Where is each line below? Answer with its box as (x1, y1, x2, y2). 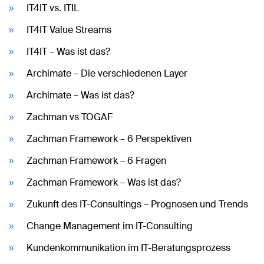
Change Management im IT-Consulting (27, 219, 193, 232)
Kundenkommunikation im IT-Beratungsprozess (27, 241, 230, 254)
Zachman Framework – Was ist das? (27, 176, 181, 189)
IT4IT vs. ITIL (27, 1, 79, 14)
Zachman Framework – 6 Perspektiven (27, 132, 192, 145)
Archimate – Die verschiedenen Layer (27, 67, 187, 80)
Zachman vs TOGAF (27, 110, 113, 123)
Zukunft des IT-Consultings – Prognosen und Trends (27, 197, 248, 210)
